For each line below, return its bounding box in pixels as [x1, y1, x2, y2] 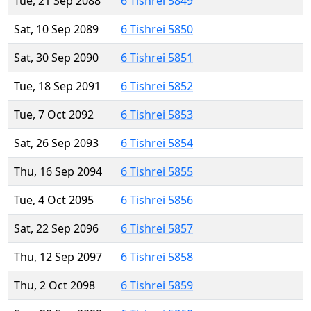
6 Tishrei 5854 [121, 135, 193, 151]
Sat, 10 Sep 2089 [14, 22, 99, 37]
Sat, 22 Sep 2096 [14, 221, 99, 237]
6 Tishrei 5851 [121, 50, 193, 66]
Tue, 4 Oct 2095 [14, 192, 94, 208]
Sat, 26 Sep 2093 [14, 135, 99, 151]
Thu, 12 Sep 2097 [14, 249, 102, 265]
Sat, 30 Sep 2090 [14, 50, 99, 66]
